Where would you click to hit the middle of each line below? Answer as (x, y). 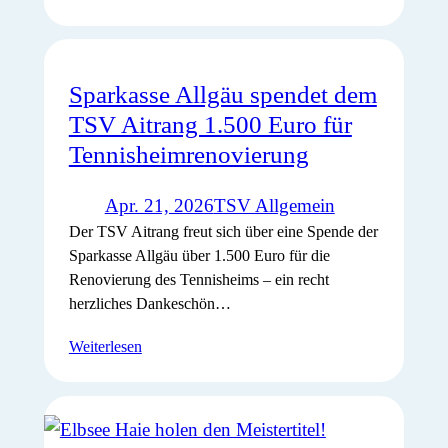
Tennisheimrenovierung (188, 154)
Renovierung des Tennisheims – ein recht (198, 279)
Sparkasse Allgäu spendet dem (222, 94)
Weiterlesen (105, 346)
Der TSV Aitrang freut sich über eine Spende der (223, 231)
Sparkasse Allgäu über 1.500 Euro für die (199, 255)
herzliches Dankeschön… (149, 303)
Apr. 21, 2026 (159, 205)
